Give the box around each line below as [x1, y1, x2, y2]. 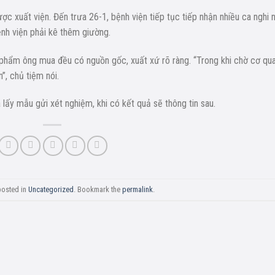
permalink [122, 184, 153, 194]
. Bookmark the [73, 184, 122, 194]
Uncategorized [28, 184, 74, 194]
